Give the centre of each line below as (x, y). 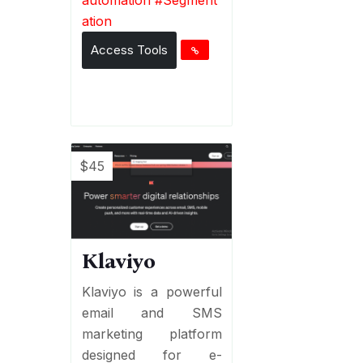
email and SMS (152, 312)
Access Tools (129, 49)
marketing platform (152, 333)
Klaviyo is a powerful (152, 291)
